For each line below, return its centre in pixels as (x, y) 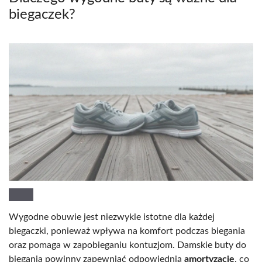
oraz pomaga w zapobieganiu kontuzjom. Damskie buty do (127, 245)
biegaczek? (42, 14)
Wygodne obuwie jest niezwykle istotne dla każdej (112, 217)
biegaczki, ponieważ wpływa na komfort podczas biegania (127, 231)
